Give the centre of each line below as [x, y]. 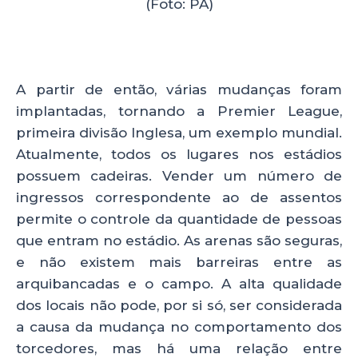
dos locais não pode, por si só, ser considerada [179, 305]
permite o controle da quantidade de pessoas [179, 219]
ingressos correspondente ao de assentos [179, 197]
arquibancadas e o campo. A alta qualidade [179, 283]
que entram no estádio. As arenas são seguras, [179, 240]
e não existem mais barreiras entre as [179, 262]
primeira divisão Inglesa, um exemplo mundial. [179, 132]
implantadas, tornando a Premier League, [179, 111]
